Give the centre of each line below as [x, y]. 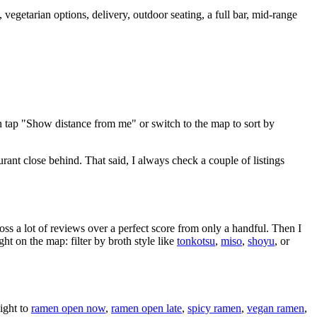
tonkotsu [196, 241]
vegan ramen [276, 309]
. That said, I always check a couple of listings [182, 161]
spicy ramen [214, 309]
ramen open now [68, 309]
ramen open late [146, 309]
